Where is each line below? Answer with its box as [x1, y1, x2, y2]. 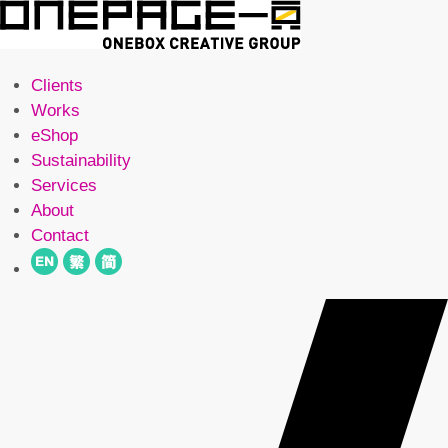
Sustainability [30, 151, 131, 170]
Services [30, 176, 97, 195]
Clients [30, 76, 83, 95]
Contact [30, 226, 89, 245]
